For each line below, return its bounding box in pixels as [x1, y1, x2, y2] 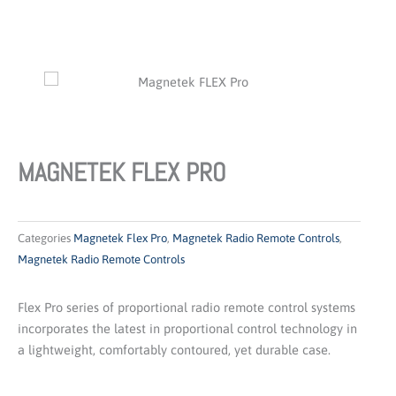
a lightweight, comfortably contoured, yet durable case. [18, 342, 331, 358]
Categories [18, 231, 71, 245]
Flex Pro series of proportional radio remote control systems [18, 300, 355, 316]
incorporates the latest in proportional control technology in [18, 321, 357, 337]
